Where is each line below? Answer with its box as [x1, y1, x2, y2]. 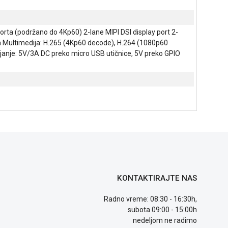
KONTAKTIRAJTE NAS [117, 173, 197, 183]
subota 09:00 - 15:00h [128, 205, 197, 214]
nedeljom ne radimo [133, 216, 197, 224]
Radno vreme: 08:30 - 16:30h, [104, 194, 197, 203]
